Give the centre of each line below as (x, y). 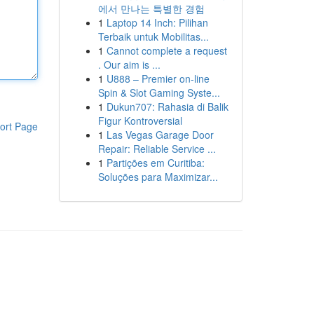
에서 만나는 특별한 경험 (151, 8)
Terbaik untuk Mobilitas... (153, 36)
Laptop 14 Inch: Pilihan (157, 22)
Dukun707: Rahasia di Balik (167, 107)
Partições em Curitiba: (155, 163)
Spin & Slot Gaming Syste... (159, 93)
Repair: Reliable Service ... (157, 149)
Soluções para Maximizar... (158, 177)
